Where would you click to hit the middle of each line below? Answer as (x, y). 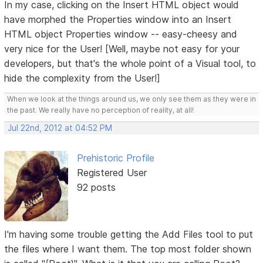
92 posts (96, 188)
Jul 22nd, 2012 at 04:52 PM (60, 128)
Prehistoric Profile (115, 158)
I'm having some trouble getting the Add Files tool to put (129, 234)
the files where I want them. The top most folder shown (128, 249)
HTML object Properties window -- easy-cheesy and (121, 34)
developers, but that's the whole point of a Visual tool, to (130, 64)
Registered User (112, 173)
